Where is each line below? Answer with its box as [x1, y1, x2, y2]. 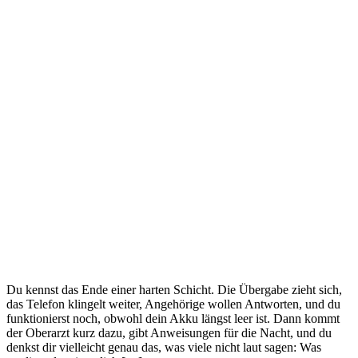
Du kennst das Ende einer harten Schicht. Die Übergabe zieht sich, [6, 282, 342, 296]
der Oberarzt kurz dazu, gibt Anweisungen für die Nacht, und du [6, 325, 332, 340]
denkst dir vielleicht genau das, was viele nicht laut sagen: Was [6, 340, 321, 354]
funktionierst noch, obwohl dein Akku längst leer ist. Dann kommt [6, 311, 340, 325]
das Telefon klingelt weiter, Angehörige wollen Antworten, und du [6, 296, 340, 311]
